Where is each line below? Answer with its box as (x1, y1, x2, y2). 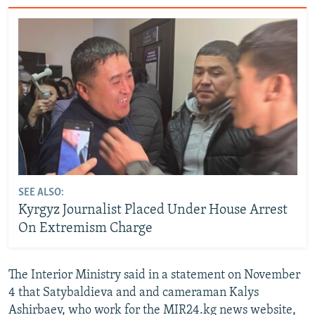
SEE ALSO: (18, 187, 64, 199)
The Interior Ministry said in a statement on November (8, 268, 300, 282)
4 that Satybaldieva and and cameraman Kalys (8, 285, 259, 300)
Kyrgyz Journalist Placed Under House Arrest (18, 203, 288, 218)
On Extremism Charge (18, 221, 153, 236)
